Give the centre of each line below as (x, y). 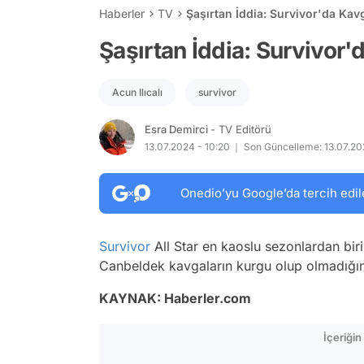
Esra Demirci (178, 129)
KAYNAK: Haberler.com (175, 298)
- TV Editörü (241, 129)
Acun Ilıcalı (137, 92)
